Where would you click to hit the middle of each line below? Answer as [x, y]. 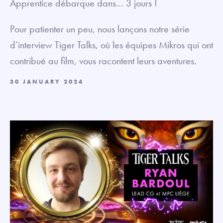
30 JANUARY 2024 [47, 82]
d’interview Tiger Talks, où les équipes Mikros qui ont [111, 45]
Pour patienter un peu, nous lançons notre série [100, 29]
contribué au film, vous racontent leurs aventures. [103, 61]
